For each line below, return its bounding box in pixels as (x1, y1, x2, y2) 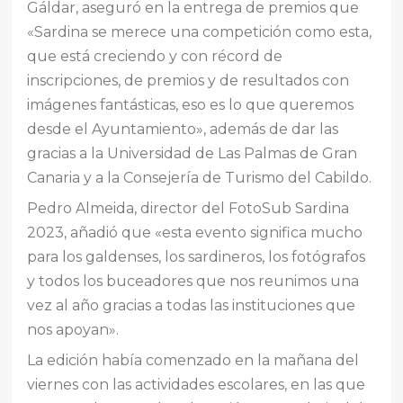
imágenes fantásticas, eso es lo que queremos (27, 95, 354, 113)
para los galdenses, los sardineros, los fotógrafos (27, 247, 366, 265)
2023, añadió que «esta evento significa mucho (27, 223, 363, 241)
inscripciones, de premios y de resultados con (27, 71, 350, 89)
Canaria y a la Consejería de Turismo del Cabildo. (27, 168, 372, 186)
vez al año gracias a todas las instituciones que (27, 296, 356, 314)
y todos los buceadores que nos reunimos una (27, 272, 360, 290)
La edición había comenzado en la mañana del (27, 351, 360, 369)
